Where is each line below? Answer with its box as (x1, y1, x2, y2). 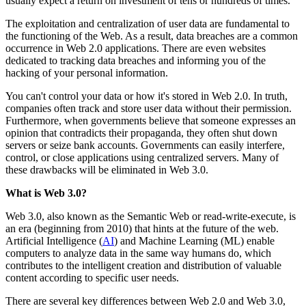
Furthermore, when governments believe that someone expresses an (5, 114, 296, 126)
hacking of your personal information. (5, 66, 168, 79)
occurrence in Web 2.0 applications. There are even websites (5, 42, 266, 54)
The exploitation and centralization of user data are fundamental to (5, 17, 290, 29)
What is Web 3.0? (5, 186, 87, 199)
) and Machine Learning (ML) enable (114, 234, 275, 247)
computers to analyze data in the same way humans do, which (5, 247, 271, 259)
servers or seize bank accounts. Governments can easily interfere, (5, 139, 285, 151)
